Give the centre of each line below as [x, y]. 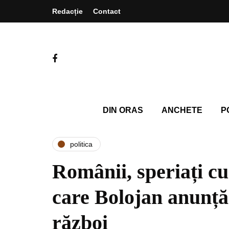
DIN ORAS [123, 110]
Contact [107, 11]
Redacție [67, 11]
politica [81, 144]
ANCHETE [182, 110]
